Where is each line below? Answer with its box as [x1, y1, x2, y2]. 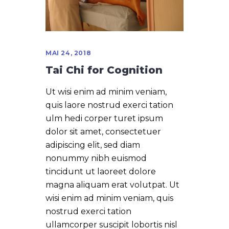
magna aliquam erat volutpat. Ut [45, 179, 179, 190]
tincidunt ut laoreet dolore [45, 166, 156, 176]
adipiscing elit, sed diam [45, 140, 140, 150]
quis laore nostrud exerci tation [45, 100, 173, 110]
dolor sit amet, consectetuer [45, 126, 161, 136]
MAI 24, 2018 [45, 49, 91, 57]
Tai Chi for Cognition [45, 63, 163, 76]
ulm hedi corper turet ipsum [45, 113, 163, 123]
